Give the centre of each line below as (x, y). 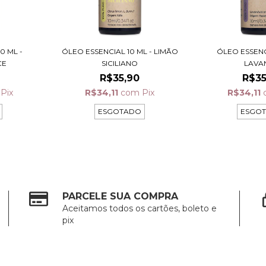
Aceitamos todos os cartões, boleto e (140, 209)
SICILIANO (120, 64)
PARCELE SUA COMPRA (121, 197)
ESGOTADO (120, 112)
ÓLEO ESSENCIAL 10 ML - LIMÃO (120, 52)
